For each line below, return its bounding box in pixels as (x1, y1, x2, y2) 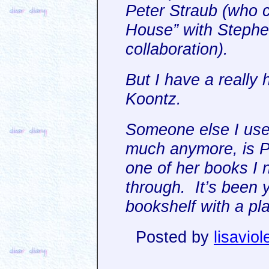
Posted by (136, 228, 214, 247)
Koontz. (125, 89, 186, 109)
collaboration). (125, 40, 233, 59)
